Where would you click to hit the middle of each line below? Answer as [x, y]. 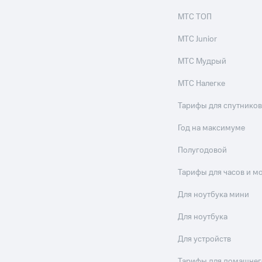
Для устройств [205, 239]
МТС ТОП [195, 17]
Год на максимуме [212, 128]
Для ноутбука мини [214, 195]
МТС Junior [198, 39]
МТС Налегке [202, 84]
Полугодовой [203, 150]
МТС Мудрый [202, 61]
